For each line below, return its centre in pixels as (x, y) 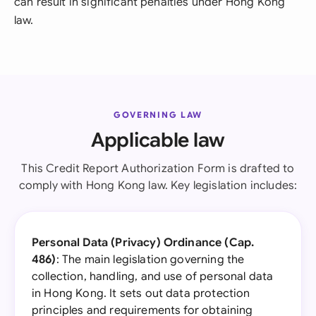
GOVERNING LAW (158, 115)
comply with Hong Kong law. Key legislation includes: (158, 186)
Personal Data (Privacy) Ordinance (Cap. (143, 243)
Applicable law (158, 140)
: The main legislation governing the (150, 260)
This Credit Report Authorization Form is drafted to (158, 169)
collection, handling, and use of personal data (153, 276)
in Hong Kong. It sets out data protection (141, 293)
